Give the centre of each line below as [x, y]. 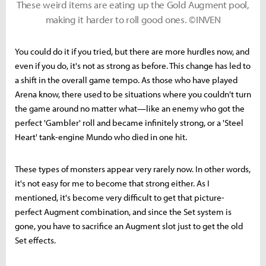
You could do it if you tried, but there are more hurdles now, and [132, 51]
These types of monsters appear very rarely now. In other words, [133, 169]
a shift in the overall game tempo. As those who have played [126, 80]
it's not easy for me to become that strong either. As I [112, 183]
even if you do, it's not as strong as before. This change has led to [133, 65]
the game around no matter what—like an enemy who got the [130, 108]
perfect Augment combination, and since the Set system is [123, 211]
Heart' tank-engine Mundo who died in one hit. [101, 137]
